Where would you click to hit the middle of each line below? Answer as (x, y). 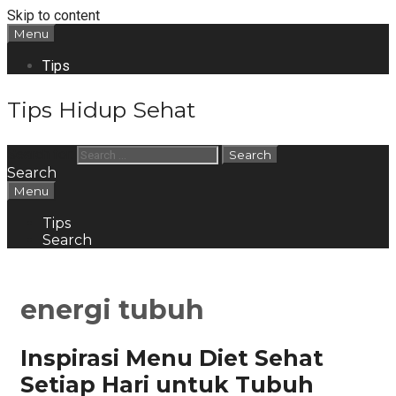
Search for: (40, 154)
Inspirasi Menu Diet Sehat (172, 358)
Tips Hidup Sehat (101, 110)
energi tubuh (112, 310)
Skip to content (53, 15)
